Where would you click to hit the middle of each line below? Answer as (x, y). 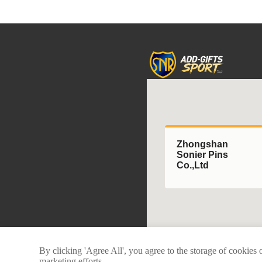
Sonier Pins (202, 154)
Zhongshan (202, 144)
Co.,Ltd (192, 165)
